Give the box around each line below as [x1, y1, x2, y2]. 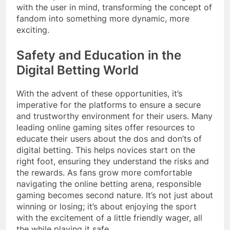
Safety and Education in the [16, 47, 181, 63]
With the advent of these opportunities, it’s [16, 88, 182, 99]
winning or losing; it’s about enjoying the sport [16, 201, 197, 212]
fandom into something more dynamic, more [16, 13, 189, 24]
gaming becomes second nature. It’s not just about [16, 189, 213, 200]
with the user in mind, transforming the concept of [16, 2, 212, 12]
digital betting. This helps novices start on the [16, 144, 195, 155]
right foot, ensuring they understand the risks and [16, 156, 209, 166]
